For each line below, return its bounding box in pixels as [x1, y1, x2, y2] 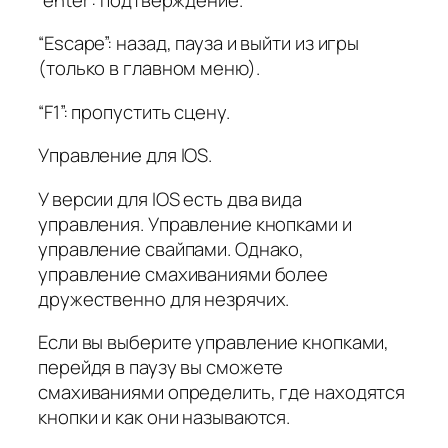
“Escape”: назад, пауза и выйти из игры [38, 30, 360, 57]
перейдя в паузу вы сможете [38, 354, 284, 381]
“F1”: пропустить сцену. [38, 98, 230, 125]
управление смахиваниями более [38, 260, 329, 287]
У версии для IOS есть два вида [38, 185, 302, 212]
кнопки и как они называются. [38, 404, 291, 431]
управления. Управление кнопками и [38, 210, 352, 237]
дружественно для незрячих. [38, 285, 290, 312]
